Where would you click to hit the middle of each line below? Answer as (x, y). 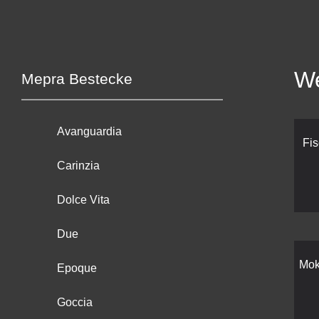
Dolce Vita (83, 200)
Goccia (75, 303)
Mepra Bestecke (77, 79)
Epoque (77, 268)
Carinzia (78, 166)
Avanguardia (89, 132)
